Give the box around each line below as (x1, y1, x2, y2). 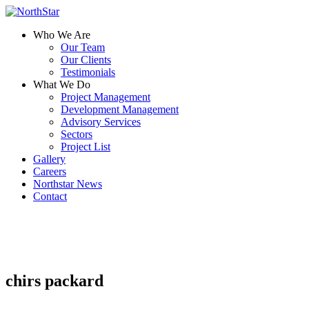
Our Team (61, 41, 105, 53)
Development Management (61, 103, 179, 115)
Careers (33, 166, 66, 177)
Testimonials (61, 66, 115, 78)
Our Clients (61, 54, 111, 66)
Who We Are (33, 29, 90, 41)
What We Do (33, 79, 90, 90)
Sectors (61, 128, 92, 140)
